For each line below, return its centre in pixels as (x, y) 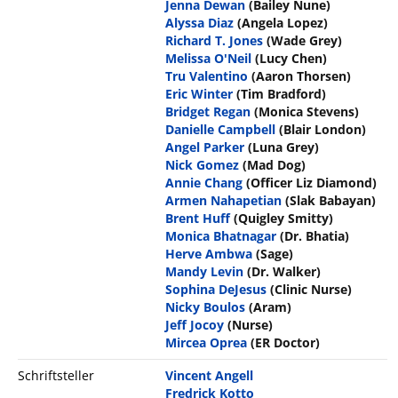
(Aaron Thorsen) (302, 76)
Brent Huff (198, 219)
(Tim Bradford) (282, 94)
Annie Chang (204, 183)
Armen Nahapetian (224, 201)
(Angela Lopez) (283, 23)
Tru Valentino (207, 76)
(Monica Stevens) (307, 112)
